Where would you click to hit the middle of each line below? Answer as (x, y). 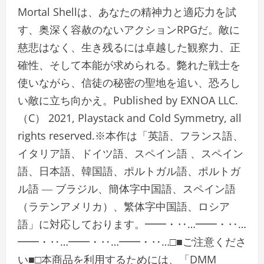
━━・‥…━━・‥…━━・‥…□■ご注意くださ (132, 241)
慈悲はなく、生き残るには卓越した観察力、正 (129, 47)
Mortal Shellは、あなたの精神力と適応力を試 (127, 11)
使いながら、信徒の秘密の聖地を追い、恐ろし (129, 82)
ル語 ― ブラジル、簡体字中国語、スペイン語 (127, 188)
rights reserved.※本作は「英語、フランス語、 (131, 135)
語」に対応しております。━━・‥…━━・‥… (132, 224)
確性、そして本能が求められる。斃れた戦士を (129, 65)
